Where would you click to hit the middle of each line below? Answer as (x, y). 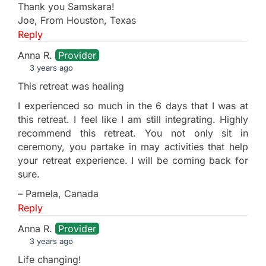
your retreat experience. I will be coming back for (133, 160)
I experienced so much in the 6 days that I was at (133, 105)
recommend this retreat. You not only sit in (133, 133)
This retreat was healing (71, 86)
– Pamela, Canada (58, 193)
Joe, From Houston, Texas (77, 20)
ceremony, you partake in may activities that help (133, 146)
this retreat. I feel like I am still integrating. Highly (133, 119)
